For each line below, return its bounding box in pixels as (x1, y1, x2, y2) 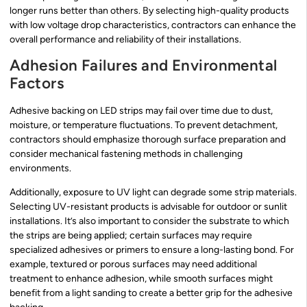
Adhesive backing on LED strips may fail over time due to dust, (10, 104, 273, 116)
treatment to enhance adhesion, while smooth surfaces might (10, 273, 273, 285)
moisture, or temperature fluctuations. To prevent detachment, (10, 119, 278, 131)
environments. (10, 162, 71, 174)
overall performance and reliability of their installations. (10, 34, 241, 46)
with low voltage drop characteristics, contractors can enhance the (10, 19, 296, 32)
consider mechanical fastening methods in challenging (10, 147, 243, 160)
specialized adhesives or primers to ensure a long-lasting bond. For (10, 244, 294, 256)
